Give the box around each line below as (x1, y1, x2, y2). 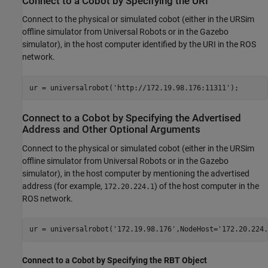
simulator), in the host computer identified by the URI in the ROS (22, 39, 256, 50)
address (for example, (22, 181, 104, 191)
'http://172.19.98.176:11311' (112, 83, 230, 92)
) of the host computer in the (154, 181, 259, 191)
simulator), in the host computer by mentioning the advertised (22, 168, 249, 178)
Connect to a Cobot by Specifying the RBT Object (22, 255, 207, 265)
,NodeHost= (175, 225, 218, 233)
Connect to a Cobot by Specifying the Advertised (22, 112, 241, 124)
